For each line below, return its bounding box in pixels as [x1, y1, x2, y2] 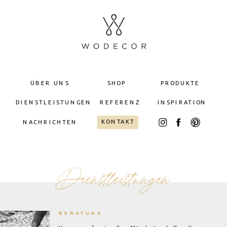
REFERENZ [100, 99, 140, 106]
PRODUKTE [160, 80, 200, 87]
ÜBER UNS [30, 80, 69, 87]
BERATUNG [58, 210, 103, 216]
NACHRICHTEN [22, 119, 78, 126]
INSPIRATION [157, 99, 207, 106]
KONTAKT [101, 118, 135, 125]
